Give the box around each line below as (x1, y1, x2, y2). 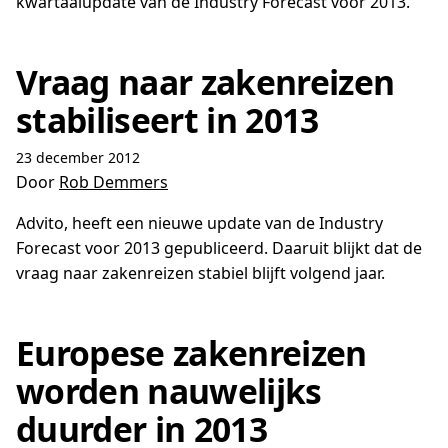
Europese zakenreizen (16, 330, 367, 376)
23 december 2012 (16, 148, 140, 167)
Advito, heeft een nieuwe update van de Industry (16, 212, 383, 234)
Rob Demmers (59, 171, 168, 193)
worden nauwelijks (16, 368, 322, 414)
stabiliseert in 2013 (16, 97, 319, 143)
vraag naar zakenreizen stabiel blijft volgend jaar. (16, 262, 385, 284)
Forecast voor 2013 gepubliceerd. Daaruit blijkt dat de (16, 237, 422, 259)
